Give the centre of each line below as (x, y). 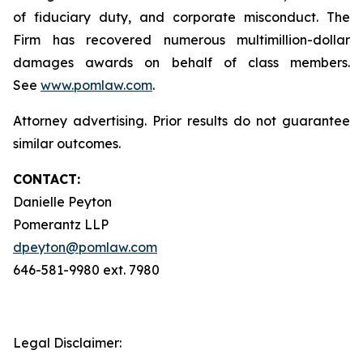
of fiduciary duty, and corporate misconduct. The (181, 17)
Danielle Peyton (62, 202)
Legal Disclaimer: (67, 343)
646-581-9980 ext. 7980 (86, 270)
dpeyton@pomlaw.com (85, 247)
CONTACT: (47, 179)
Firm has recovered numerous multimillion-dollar (181, 40)
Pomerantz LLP (61, 224)
